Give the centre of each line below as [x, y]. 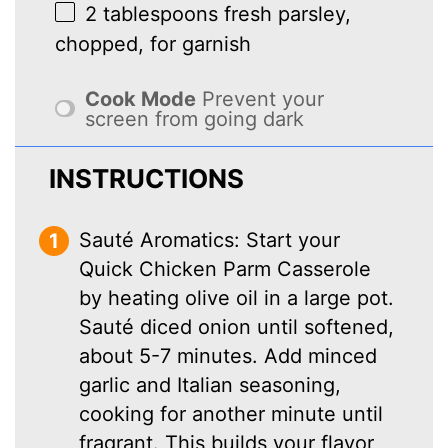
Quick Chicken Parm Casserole [225, 268]
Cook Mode [141, 98]
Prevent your [263, 98]
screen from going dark [195, 118]
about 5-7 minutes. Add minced [228, 355]
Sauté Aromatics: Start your [210, 239]
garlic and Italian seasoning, [210, 384]
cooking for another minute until [231, 413]
